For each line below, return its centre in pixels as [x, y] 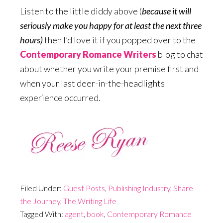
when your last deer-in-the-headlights [92, 83]
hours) [31, 40]
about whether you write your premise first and [109, 69]
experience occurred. [60, 98]
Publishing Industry [139, 188]
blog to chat [180, 54]
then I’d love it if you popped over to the [119, 40]
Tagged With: [42, 214]
